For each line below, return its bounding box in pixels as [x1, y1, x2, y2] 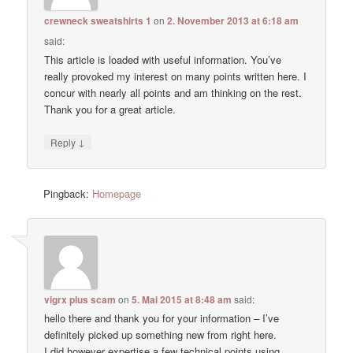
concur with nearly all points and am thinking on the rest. [44, 85, 303, 101]
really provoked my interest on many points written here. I [44, 69, 307, 84]
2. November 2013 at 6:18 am [167, 13, 299, 28]
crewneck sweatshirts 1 [44, 13, 152, 28]
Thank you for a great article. [44, 102, 176, 117]
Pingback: [43, 185, 93, 201]
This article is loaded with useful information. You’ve [44, 52, 282, 68]
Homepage [92, 185, 142, 201]
